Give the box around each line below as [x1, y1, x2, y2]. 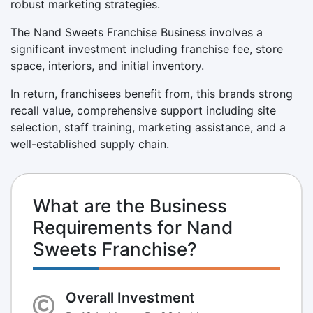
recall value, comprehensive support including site [10, 103, 276, 117]
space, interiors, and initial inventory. [10, 58, 204, 73]
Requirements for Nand [33, 216, 233, 238]
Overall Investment [66, 289, 195, 306]
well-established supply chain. [10, 136, 169, 151]
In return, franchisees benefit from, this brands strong [10, 86, 293, 101]
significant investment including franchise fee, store [10, 41, 283, 56]
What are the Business [33, 194, 227, 217]
